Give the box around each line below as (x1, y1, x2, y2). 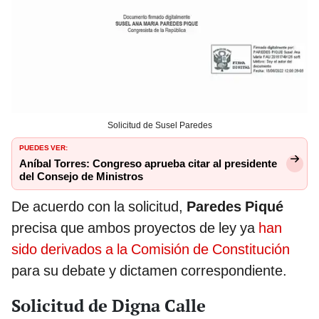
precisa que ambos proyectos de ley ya (11, 219, 258, 237)
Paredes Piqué (187, 198, 283, 216)
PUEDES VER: (19, 141, 68, 153)
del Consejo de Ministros (19, 170, 143, 184)
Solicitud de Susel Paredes (107, 120, 212, 131)
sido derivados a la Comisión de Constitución (11, 241, 290, 258)
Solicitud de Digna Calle (11, 294, 206, 318)
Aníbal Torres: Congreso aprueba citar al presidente (19, 157, 277, 171)
